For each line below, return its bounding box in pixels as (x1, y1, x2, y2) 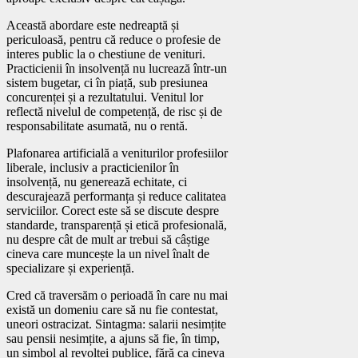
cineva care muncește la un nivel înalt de (6, 246, 209, 261)
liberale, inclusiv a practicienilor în (6, 160, 179, 174)
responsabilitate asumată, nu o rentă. (6, 118, 188, 133)
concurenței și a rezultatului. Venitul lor (6, 89, 203, 104)
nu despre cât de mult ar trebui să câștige (6, 232, 209, 246)
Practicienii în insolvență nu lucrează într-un (6, 61, 227, 75)
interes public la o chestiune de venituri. (6, 46, 205, 61)
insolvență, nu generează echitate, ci (6, 174, 187, 189)
